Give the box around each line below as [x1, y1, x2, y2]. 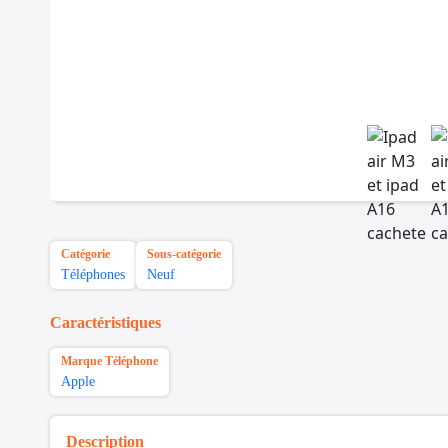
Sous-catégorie [147, 247, 221, 262]
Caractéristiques [50, 314, 161, 332]
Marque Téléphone [61, 354, 158, 369]
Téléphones [61, 267, 125, 283]
